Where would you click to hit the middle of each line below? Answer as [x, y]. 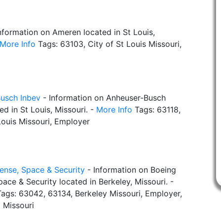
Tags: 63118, [156, 110]
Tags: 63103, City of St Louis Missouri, [109, 44]
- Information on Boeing [130, 170]
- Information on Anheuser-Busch [103, 98]
